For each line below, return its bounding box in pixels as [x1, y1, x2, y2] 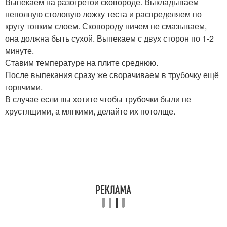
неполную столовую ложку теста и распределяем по [5, 8, 202, 20]
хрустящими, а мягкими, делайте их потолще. [5, 105, 175, 117]
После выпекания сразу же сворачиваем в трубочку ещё [5, 69, 219, 81]
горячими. [5, 81, 43, 93]
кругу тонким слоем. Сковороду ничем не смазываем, [5, 20, 207, 32]
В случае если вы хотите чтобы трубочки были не [5, 93, 191, 105]
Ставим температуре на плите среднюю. [5, 57, 158, 68]
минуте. [5, 45, 34, 56]
